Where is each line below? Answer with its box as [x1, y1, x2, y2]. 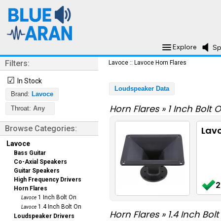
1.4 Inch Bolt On [37, 203, 81, 210]
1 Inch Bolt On [37, 194, 76, 201]
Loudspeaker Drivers [14, 213, 74, 220]
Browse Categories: [5, 124, 77, 133]
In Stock [17, 77, 42, 85]
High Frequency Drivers [14, 176, 81, 183]
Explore [172, 43, 196, 51]
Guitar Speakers [14, 167, 60, 174]
